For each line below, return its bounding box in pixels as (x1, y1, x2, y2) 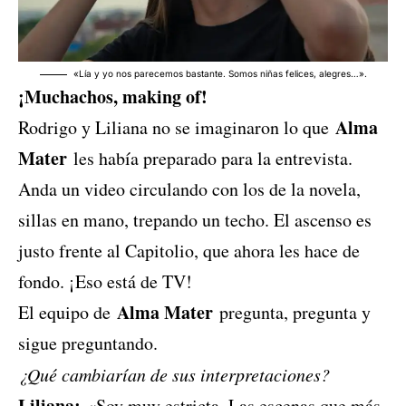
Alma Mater (117, 299, 213, 326)
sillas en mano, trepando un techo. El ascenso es (18, 208, 372, 233)
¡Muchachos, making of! (18, 83, 208, 111)
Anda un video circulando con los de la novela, (18, 177, 361, 202)
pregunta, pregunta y (213, 300, 371, 325)
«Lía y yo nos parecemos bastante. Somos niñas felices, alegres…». (72, 68, 367, 80)
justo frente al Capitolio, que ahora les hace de (18, 238, 360, 264)
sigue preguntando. (18, 331, 158, 356)
